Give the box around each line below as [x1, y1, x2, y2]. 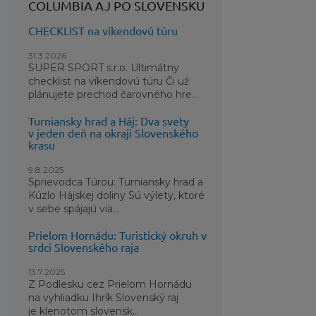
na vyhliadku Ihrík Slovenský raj [28, 291, 179, 304]
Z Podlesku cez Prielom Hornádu [28, 278, 193, 291]
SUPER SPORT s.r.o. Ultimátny [28, 61, 180, 74]
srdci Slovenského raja [28, 240, 140, 254]
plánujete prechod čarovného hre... [28, 88, 199, 101]
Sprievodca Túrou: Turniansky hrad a [28, 176, 204, 188]
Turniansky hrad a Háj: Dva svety [28, 114, 190, 128]
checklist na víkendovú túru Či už [28, 75, 190, 87]
